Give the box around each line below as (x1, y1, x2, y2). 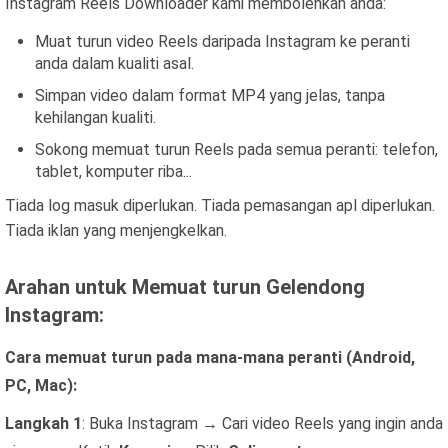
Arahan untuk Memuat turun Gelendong (5, 275, 365, 299)
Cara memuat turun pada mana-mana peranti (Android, (5, 348, 415, 367)
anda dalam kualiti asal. (35, 54, 194, 73)
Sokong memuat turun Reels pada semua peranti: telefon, (35, 140, 438, 159)
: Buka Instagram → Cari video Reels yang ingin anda (82, 414, 443, 433)
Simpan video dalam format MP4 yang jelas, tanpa (35, 86, 385, 105)
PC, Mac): (5, 376, 77, 395)
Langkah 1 (5, 414, 82, 433)
